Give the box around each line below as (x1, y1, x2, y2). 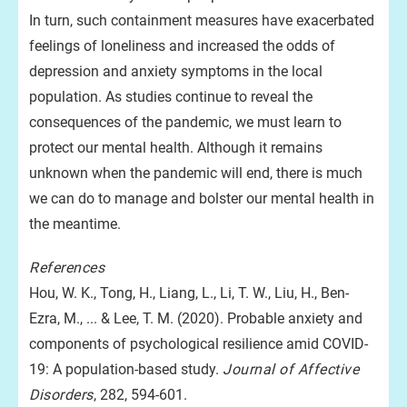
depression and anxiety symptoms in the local (29, 63, 323, 80)
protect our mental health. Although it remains (29, 139, 323, 156)
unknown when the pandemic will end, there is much (29, 164, 362, 182)
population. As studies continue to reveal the (29, 88, 313, 105)
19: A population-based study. (29, 361, 223, 378)
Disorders (29, 386, 94, 403)
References (29, 259, 104, 276)
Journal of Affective (223, 361, 359, 378)
